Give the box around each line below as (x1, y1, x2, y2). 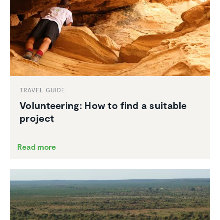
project (20, 112, 55, 124)
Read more (17, 142, 56, 152)
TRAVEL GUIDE (20, 86, 65, 94)
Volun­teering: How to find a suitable (20, 99, 187, 111)
